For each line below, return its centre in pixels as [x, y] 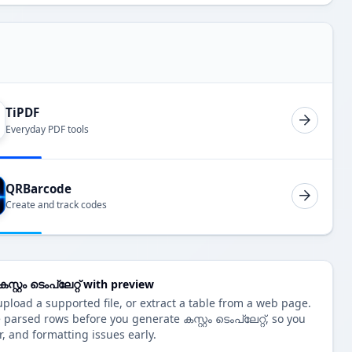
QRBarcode [38, 188]
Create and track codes [56, 205]
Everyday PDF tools [47, 129]
